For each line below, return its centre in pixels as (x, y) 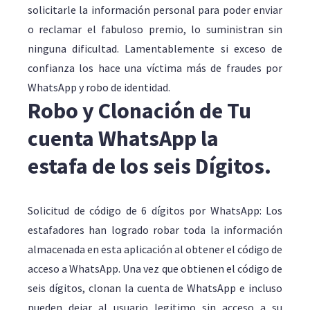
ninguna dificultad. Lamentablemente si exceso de (155, 48)
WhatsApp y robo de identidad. (99, 87)
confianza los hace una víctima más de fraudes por (155, 68)
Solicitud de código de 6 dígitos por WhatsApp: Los (155, 210)
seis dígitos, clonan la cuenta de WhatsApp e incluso (155, 288)
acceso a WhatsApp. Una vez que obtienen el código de (155, 268)
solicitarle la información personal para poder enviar (155, 10)
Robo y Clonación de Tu (139, 111)
